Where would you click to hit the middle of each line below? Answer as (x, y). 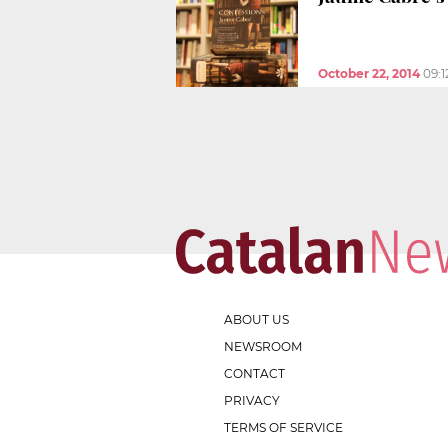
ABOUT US (256, 319)
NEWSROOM (263, 346)
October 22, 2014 (369, 73)
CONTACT (254, 373)
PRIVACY (252, 400)
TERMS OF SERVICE (283, 427)
